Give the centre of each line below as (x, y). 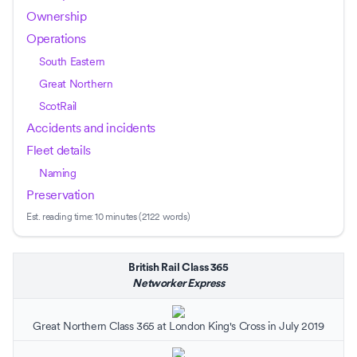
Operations (56, 38)
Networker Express (178, 284)
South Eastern (72, 61)
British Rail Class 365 (178, 268)
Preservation (61, 194)
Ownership (57, 16)
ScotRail (58, 106)
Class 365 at (138, 326)
